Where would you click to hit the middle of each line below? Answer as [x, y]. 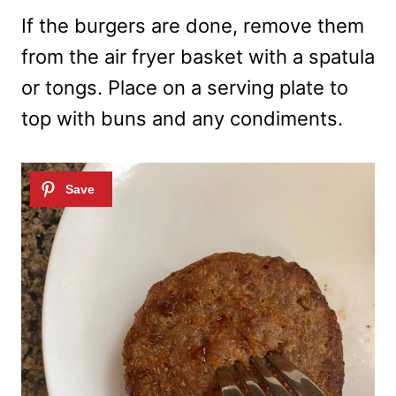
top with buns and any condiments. [182, 119]
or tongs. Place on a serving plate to [185, 88]
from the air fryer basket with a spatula [198, 57]
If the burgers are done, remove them [193, 26]
